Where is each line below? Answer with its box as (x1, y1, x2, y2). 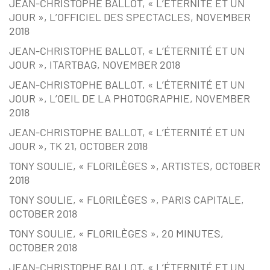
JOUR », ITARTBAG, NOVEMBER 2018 (9, 58, 180, 72)
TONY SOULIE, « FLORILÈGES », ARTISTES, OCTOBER (9, 159, 260, 173)
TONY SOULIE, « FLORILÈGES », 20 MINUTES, (9, 227, 224, 240)
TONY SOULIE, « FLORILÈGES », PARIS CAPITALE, (9, 193, 244, 207)
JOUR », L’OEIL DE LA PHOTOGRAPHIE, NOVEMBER (9, 92, 250, 105)
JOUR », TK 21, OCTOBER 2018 (9, 139, 148, 153)
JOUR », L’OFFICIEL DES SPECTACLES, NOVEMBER (9, 10, 251, 24)
